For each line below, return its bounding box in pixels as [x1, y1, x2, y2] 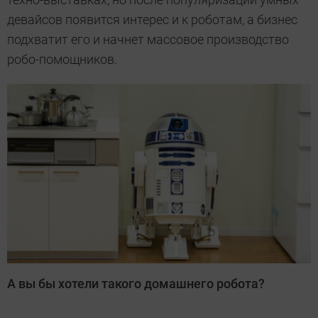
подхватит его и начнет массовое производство [7, 31, 289, 47]
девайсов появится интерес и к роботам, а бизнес [7, 11, 297, 27]
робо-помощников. [7, 51, 117, 67]
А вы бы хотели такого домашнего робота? [7, 275, 265, 291]
